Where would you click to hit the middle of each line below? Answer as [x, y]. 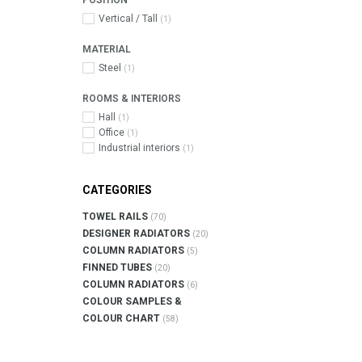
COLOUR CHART [122, 318]
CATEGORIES [117, 190]
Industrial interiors [141, 148]
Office [113, 133]
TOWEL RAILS [116, 217]
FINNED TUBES [118, 267]
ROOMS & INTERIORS [132, 99]
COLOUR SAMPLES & [132, 301]
